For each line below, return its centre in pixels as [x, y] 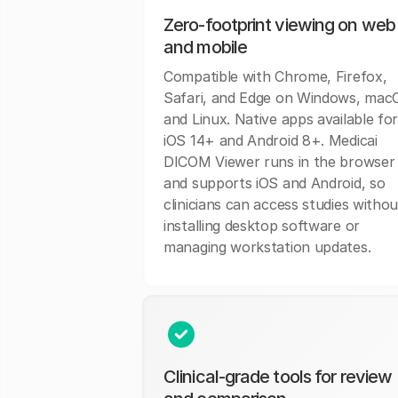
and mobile [205, 48]
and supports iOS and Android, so [275, 183]
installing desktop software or [262, 226]
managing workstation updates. [267, 247]
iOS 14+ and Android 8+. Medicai [271, 141]
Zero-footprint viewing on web [279, 25]
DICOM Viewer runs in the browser [279, 162]
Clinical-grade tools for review [278, 377]
